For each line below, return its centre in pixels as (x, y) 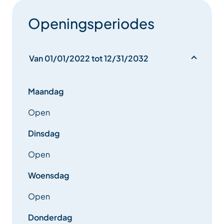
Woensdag (48, 175)
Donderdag (50, 217)
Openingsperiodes (91, 23)
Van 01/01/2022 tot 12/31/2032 (89, 58)
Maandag (46, 91)
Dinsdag (44, 133)
